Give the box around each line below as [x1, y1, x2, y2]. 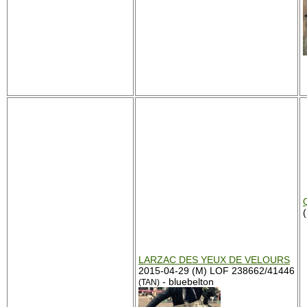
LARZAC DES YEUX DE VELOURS [138, 254, 290, 265]
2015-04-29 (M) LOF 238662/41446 [138, 265, 295, 276]
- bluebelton [160, 276, 214, 287]
